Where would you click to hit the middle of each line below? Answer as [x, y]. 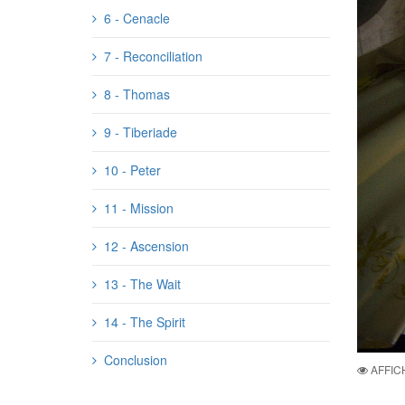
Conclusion [136, 360]
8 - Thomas [137, 94]
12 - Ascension [146, 246]
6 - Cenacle [137, 18]
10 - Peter [132, 170]
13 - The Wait [142, 284]
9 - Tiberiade [141, 132]
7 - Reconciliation [153, 56]
